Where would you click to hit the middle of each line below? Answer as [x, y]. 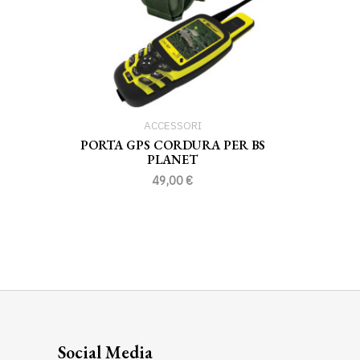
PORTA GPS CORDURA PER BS [172, 145]
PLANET [172, 159]
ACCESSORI [172, 125]
